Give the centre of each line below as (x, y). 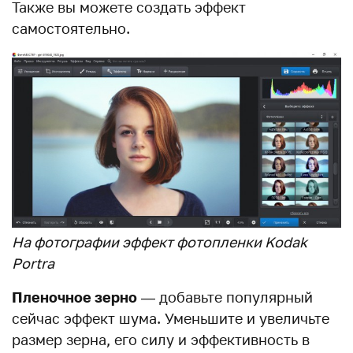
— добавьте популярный (225, 297)
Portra (33, 263)
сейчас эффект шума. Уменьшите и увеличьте (171, 318)
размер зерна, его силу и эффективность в (161, 339)
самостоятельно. (71, 29)
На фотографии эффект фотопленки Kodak (160, 242)
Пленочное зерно (74, 297)
